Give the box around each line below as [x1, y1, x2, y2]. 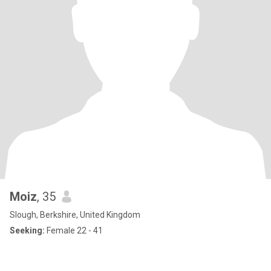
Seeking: [10, 226, 45, 235]
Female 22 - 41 [45, 226, 103, 235]
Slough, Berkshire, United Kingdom [10, 210, 140, 220]
